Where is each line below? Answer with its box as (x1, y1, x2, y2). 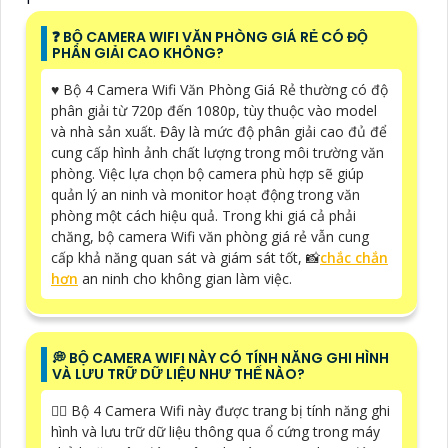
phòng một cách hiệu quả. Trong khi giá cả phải (51, 205, 356, 225)
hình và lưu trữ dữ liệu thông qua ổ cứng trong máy (51, 421, 380, 441)
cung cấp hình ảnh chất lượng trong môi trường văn (51, 142, 384, 162)
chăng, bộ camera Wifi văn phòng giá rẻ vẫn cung (51, 226, 369, 246)
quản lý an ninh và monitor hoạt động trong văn (51, 184, 360, 204)
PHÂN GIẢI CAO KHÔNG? (52, 42, 224, 63)
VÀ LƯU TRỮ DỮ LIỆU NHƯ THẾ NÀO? (52, 363, 305, 384)
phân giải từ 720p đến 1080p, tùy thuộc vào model (51, 100, 377, 120)
